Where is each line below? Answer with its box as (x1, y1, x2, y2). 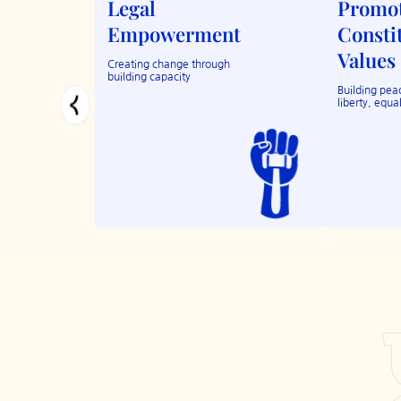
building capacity (107, 72, 191, 83)
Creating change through (107, 59, 230, 71)
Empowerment (107, 21, 241, 48)
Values (337, 47, 396, 74)
